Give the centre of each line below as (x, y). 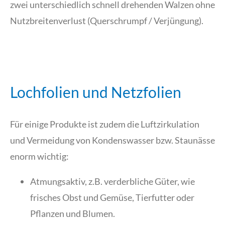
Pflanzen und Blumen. (73, 214)
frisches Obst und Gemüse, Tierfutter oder (112, 198)
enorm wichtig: (39, 156)
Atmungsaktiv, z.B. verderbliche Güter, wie (113, 182)
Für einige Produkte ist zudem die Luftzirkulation (105, 124)
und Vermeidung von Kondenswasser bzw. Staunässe (113, 140)
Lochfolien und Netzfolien (96, 92)
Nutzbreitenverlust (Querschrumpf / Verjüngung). (107, 21)
